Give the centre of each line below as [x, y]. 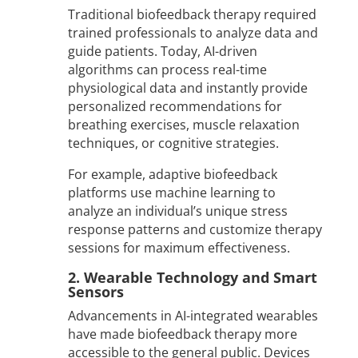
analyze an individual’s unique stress [177, 211]
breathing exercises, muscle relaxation [183, 125]
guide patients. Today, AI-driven [162, 52]
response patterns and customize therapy [195, 230]
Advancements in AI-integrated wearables [193, 316]
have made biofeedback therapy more [182, 334]
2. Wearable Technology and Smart [192, 278]
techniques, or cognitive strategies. [173, 143]
